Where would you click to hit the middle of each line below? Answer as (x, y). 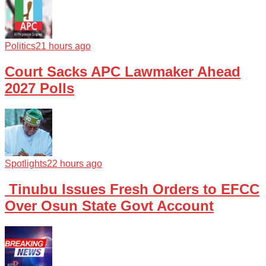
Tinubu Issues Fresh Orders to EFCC (132, 189)
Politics (20, 46)
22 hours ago (75, 163)
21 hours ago (63, 46)
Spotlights (26, 163)
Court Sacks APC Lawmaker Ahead (123, 71)
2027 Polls (39, 88)
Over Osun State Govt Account (109, 205)
